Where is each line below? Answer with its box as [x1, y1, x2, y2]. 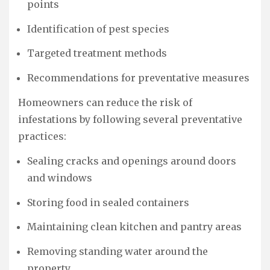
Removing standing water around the [27, 245, 208, 258]
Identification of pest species [27, 22, 169, 35]
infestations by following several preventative [18, 113, 242, 125]
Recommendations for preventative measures [27, 72, 250, 84]
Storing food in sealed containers [27, 196, 189, 209]
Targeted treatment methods [27, 47, 167, 60]
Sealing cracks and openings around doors [27, 154, 236, 167]
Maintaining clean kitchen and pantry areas [27, 221, 242, 233]
